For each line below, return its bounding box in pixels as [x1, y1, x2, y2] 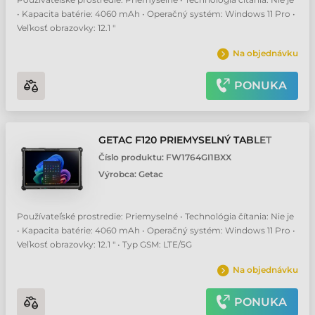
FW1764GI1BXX [166, 152, 231, 162]
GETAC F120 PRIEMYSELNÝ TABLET [98, 134, 271, 146]
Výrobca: [98, 169, 139, 179]
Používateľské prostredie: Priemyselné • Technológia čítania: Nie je [17, 211, 294, 221]
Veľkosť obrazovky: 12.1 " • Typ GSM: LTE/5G [17, 239, 192, 250]
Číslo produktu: [98, 152, 166, 162]
